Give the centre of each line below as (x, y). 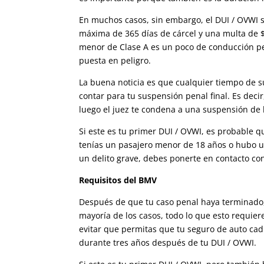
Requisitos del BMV (118, 180)
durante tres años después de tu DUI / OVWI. (168, 243)
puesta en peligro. (115, 61)
